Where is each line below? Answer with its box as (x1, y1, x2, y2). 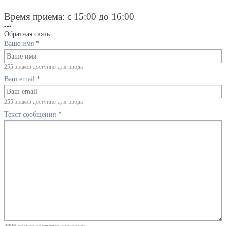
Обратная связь (4, 30, 50, 38)
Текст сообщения (4, 110, 58, 119)
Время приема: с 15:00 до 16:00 (4, 11, 134, 22)
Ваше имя (4, 40, 36, 48)
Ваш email (4, 75, 37, 83)
